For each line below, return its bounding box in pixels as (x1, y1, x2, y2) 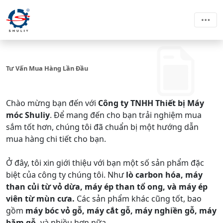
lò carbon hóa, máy (126, 169, 203, 180)
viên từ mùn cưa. (6, 193, 75, 204)
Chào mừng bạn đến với (6, 98, 98, 109)
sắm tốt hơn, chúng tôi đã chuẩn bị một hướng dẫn (6, 121, 199, 132)
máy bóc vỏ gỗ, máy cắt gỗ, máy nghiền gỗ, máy (25, 205, 217, 216)
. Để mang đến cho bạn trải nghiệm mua (50, 110, 202, 120)
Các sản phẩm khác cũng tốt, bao (75, 193, 202, 204)
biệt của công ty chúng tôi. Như (6, 169, 126, 180)
